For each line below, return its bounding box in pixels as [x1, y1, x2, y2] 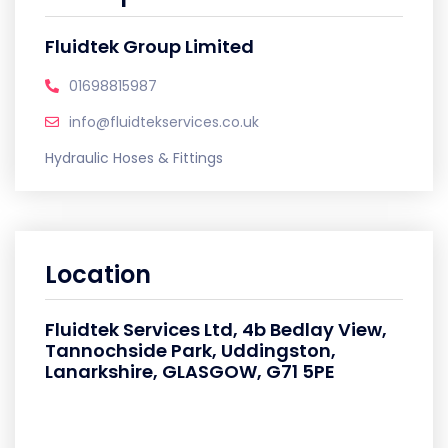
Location [45, 258, 151, 291]
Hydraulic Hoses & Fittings [45, 148, 223, 168]
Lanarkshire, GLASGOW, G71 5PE [45, 359, 335, 384]
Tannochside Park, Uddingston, [45, 338, 336, 363]
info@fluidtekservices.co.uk [69, 112, 259, 132]
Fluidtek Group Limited [45, 34, 254, 59]
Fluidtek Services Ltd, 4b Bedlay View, [45, 317, 387, 342]
